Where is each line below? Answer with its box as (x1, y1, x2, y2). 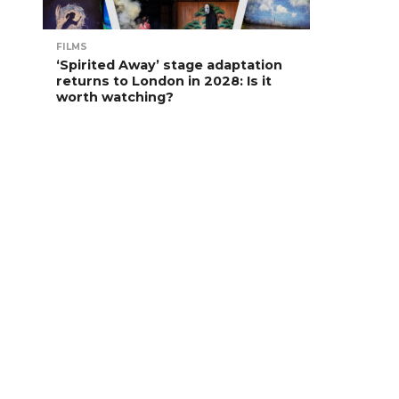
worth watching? (56, 89, 174, 105)
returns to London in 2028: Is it (56, 73, 272, 89)
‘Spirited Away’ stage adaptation (56, 57, 282, 73)
